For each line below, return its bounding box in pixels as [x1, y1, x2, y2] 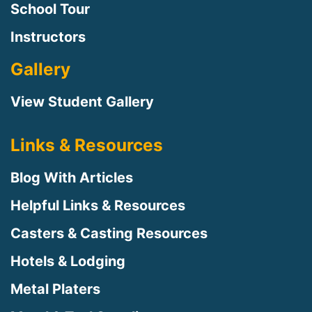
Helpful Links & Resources [10, 197, 185, 214]
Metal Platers [10, 281, 100, 298]
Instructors [10, 29, 86, 46]
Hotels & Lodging [10, 253, 125, 270]
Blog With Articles [10, 169, 133, 187]
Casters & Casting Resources [10, 225, 208, 242]
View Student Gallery [10, 93, 154, 111]
